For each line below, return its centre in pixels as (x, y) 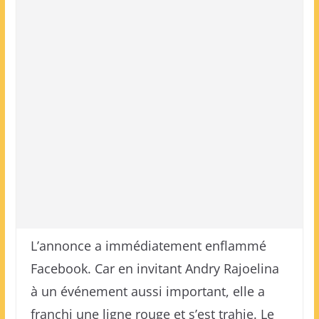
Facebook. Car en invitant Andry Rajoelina (155, 268)
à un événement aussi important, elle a (147, 291)
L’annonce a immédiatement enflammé (148, 246)
